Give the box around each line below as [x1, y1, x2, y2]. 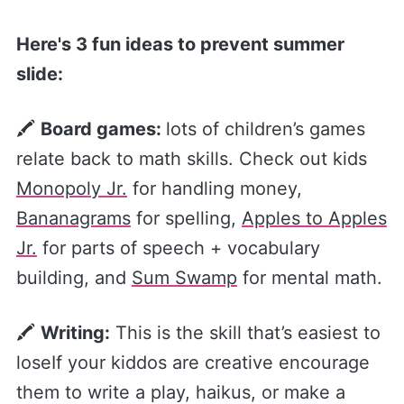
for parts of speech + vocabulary [36, 236, 320, 259]
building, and [15, 266, 132, 289]
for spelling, [130, 207, 242, 229]
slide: [15, 62, 63, 85]
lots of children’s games [165, 117, 365, 140]
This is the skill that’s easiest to [109, 321, 381, 344]
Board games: [40, 117, 166, 140]
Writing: [40, 321, 110, 344]
